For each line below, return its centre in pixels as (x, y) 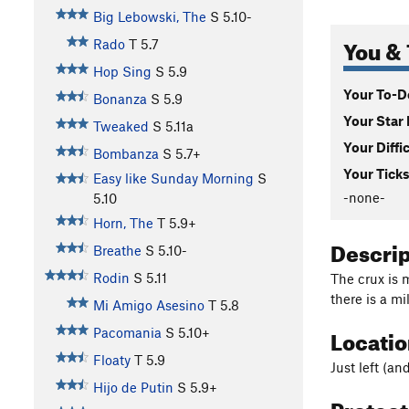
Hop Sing (122, 72)
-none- (364, 197)
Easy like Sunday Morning (173, 178)
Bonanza (120, 99)
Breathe (117, 251)
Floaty (111, 360)
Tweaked (121, 126)
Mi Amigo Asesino (148, 305)
